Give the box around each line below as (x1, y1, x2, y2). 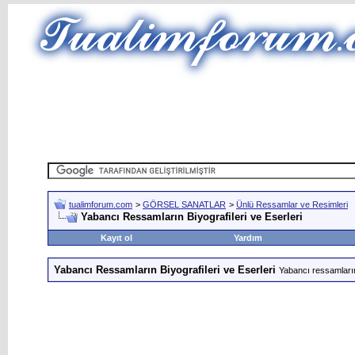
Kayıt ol (101, 233, 132, 242)
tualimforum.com (69, 200, 132, 209)
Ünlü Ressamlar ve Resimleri (236, 200, 348, 209)
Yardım (233, 233, 262, 242)
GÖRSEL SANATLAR (143, 200, 226, 209)
